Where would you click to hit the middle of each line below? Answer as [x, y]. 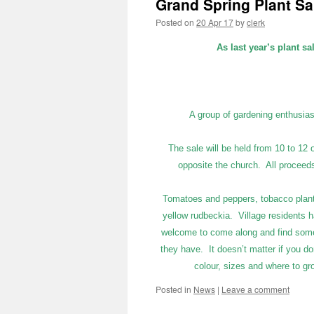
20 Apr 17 [215, 22]
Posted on [175, 22]
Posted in [173, 289]
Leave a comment [255, 289]
